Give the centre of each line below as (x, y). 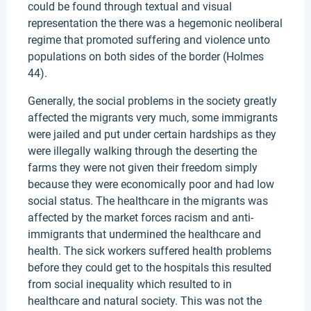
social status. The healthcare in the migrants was (148, 201)
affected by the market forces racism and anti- (141, 218)
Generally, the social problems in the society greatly (152, 101)
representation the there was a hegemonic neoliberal (155, 23)
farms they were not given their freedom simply (143, 168)
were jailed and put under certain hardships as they (152, 134)
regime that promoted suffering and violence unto (149, 40)
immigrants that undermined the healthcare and (144, 234)
